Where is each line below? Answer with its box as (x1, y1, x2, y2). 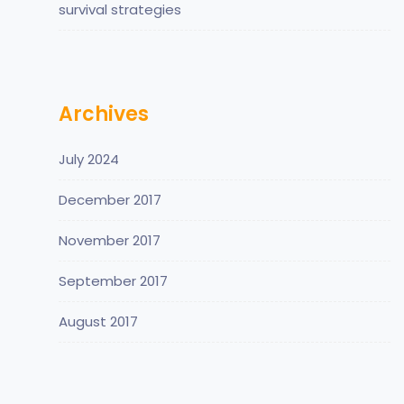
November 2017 (59, 230, 161, 250)
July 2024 (59, 149, 119, 169)
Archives (59, 99, 149, 128)
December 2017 (59, 189, 161, 209)
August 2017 (59, 311, 138, 331)
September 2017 (59, 271, 168, 290)
